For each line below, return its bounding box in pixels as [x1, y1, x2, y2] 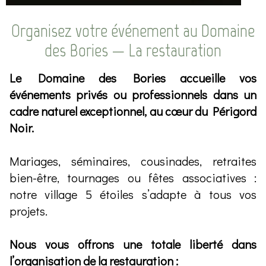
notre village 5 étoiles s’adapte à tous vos [9, 186, 256, 202]
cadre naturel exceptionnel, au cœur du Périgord [9, 103, 256, 119]
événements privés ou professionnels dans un [9, 86, 256, 102]
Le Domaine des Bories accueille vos [9, 69, 256, 85]
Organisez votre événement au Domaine [11, 19, 255, 42]
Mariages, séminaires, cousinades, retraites [9, 153, 256, 169]
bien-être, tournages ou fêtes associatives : [9, 169, 256, 185]
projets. [9, 202, 47, 218]
